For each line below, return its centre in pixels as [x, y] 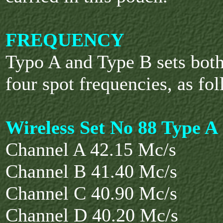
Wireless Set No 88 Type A [112, 127]
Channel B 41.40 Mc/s [91, 171]
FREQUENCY [65, 40]
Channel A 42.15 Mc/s [91, 149]
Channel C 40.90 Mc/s [91, 193]
